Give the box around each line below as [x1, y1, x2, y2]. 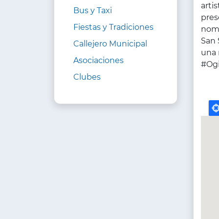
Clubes [73, 72, 101, 82]
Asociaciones [73, 56, 124, 66]
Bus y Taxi [73, 6, 112, 16]
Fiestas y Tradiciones [73, 22, 153, 32]
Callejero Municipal [73, 39, 147, 49]
